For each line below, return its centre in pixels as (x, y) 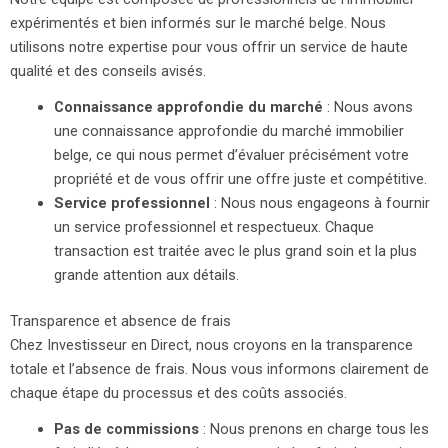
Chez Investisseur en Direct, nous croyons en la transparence (211, 344)
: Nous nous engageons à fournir (319, 202)
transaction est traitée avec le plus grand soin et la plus (235, 250)
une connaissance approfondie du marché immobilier (228, 130)
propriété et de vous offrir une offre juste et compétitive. (240, 178)
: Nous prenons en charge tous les (313, 428)
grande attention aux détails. (146, 274)
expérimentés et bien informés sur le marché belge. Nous (198, 22)
